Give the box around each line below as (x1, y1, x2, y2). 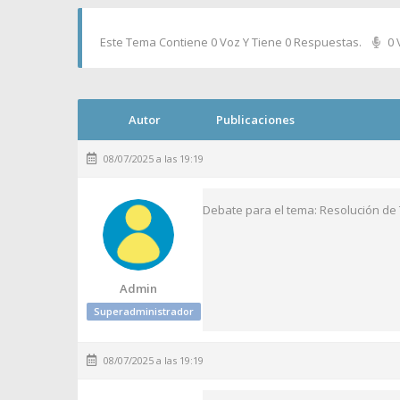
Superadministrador (94, 304, 194, 318)
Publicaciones (216, 112, 295, 128)
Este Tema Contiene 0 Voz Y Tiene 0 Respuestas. (100, 34, 362, 50)
